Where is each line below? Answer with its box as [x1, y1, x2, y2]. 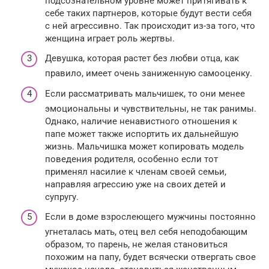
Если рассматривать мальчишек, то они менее [45, 88, 245, 99]
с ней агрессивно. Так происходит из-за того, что [45, 20, 255, 31]
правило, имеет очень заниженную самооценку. [45, 68, 252, 79]
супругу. [45, 191, 79, 202]
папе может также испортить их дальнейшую [45, 128, 238, 139]
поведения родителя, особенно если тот [45, 153, 218, 165]
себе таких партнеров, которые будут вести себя [45, 7, 252, 19]
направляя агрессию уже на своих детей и [45, 178, 226, 190]
